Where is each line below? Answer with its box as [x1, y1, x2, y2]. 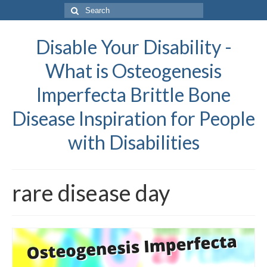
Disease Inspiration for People [12, 107, 255, 130]
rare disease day [12, 179, 170, 206]
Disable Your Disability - [35, 35, 232, 58]
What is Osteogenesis [45, 59, 222, 82]
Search [63, 4, 92, 13]
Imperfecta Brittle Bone [36, 83, 231, 106]
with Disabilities [67, 131, 200, 154]
